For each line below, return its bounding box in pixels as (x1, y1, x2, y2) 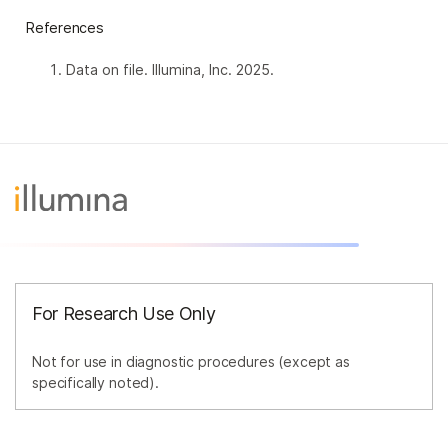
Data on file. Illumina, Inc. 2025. (66, 61, 274, 79)
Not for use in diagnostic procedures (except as (32, 353, 350, 371)
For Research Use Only (32, 303, 216, 325)
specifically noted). (32, 374, 159, 392)
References (26, 19, 104, 37)
